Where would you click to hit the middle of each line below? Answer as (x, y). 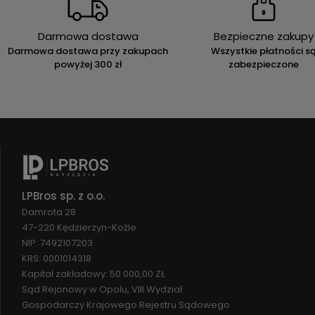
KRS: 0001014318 (57, 258)
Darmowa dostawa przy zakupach (88, 51)
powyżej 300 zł (88, 64)
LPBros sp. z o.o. (63, 195)
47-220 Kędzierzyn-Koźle (79, 227)
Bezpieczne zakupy (264, 36)
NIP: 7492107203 (57, 243)
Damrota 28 (49, 212)
